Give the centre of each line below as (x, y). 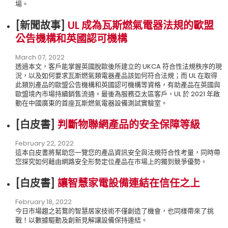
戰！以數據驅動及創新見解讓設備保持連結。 (81, 220)
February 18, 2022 (44, 202)
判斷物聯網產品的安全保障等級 (129, 124)
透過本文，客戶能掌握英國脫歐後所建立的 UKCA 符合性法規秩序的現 (119, 66)
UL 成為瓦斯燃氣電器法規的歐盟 (141, 25)
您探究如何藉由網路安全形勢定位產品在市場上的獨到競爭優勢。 (111, 161)
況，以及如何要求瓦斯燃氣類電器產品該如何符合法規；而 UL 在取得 (116, 75)
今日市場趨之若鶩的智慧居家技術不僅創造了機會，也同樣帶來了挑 (115, 211)
